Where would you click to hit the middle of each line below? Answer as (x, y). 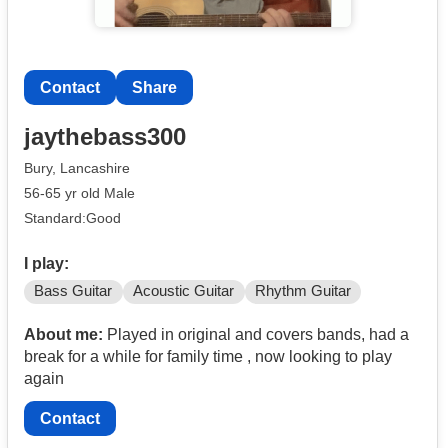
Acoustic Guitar (184, 291)
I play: (46, 264)
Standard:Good (72, 217)
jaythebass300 (105, 137)
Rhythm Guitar (302, 291)
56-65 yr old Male (79, 192)
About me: (63, 335)
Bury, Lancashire (77, 168)
